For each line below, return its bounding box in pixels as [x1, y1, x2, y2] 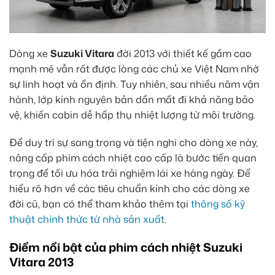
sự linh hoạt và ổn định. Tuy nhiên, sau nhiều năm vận [9, 77, 260, 91]
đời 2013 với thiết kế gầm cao [114, 46, 252, 60]
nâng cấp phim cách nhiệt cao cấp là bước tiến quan [9, 151, 257, 165]
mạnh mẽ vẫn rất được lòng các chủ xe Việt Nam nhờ [9, 61, 259, 76]
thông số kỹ [191, 197, 245, 211]
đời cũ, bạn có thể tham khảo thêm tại [9, 197, 191, 211]
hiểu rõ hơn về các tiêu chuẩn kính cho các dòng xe [9, 182, 250, 196]
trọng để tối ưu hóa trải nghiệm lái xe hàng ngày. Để [9, 166, 250, 180]
